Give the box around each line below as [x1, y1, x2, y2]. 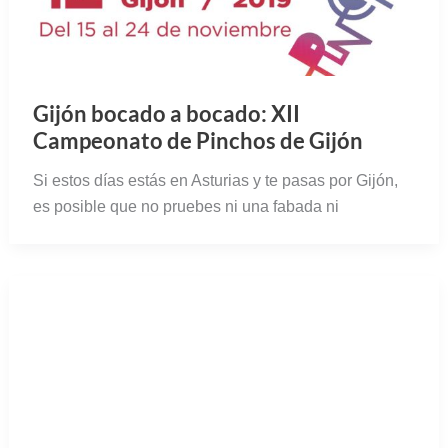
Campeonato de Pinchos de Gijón [32, 127, 363, 155]
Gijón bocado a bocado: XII [32, 100, 300, 128]
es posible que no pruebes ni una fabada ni [32, 198, 339, 216]
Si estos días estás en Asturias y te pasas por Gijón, [32, 172, 398, 190]
